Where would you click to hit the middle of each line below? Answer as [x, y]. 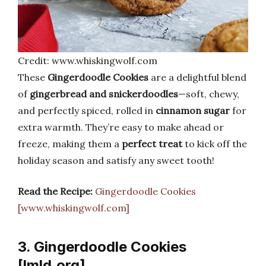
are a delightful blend [197, 77]
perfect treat [152, 144]
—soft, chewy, [209, 94]
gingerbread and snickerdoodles [104, 94]
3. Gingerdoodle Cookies [102, 247]
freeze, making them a [70, 144]
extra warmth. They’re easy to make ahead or [121, 127]
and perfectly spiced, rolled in [87, 111]
